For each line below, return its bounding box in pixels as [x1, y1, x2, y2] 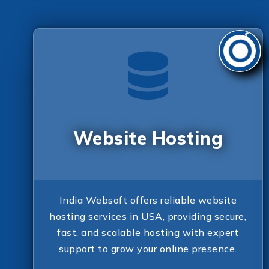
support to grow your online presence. [59, 242, 237, 255]
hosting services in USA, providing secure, [49, 210, 247, 222]
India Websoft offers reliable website [59, 193, 237, 206]
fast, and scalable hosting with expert [57, 226, 239, 238]
